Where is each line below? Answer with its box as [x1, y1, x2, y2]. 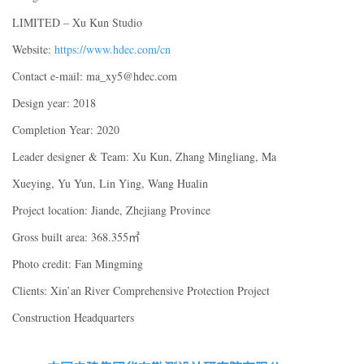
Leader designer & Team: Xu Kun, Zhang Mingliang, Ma [12, 148, 276, 164]
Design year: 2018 [12, 94, 96, 110]
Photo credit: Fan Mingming [12, 255, 143, 271]
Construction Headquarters [12, 309, 134, 325]
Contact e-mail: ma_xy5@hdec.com [12, 67, 177, 84]
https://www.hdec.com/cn [51, 41, 171, 57]
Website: [12, 41, 51, 57]
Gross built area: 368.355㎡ [12, 228, 140, 245]
